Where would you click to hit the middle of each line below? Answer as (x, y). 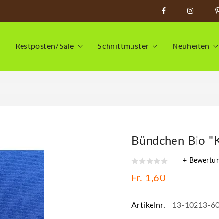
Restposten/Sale (45, 46)
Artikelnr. (150, 205)
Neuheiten (191, 46)
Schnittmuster (123, 46)
